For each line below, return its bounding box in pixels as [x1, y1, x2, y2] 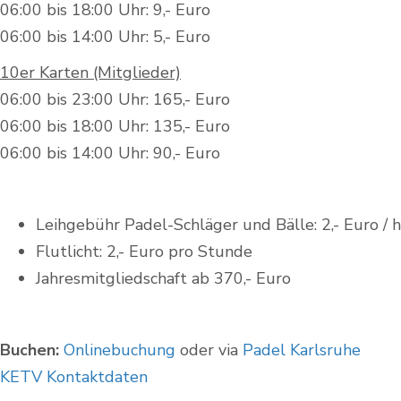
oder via [175, 339, 243, 362]
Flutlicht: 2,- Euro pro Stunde [36, 241, 252, 263]
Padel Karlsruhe [243, 339, 361, 362]
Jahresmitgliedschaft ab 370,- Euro [36, 268, 291, 290]
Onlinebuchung [64, 339, 175, 362]
